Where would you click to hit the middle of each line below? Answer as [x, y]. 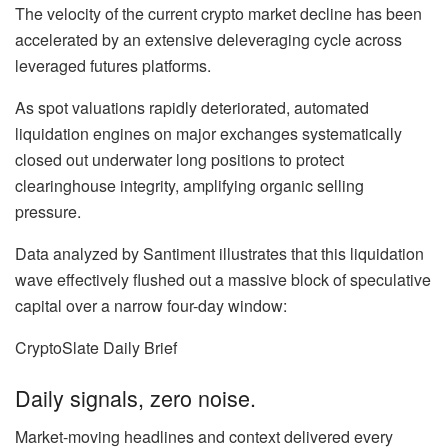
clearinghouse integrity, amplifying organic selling [189, 186]
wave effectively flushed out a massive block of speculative [223, 280]
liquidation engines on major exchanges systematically [208, 134]
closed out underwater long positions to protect [179, 160]
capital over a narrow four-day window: [151, 306]
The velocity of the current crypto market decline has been [218, 14]
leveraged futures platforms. [113, 66]
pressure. [48, 212]
